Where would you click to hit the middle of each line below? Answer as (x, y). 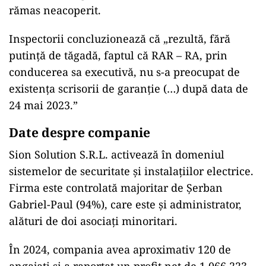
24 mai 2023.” (43, 105)
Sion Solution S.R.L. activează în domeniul (117, 155)
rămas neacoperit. (55, 10)
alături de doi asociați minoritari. (93, 221)
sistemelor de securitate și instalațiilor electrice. (131, 171)
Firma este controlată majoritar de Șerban (116, 188)
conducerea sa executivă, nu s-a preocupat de (124, 72)
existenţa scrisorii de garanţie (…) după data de (129, 89)
